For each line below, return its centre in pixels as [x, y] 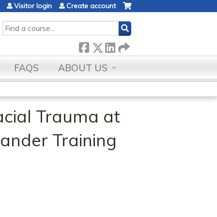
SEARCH [16, 26]
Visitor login [33, 6]
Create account [91, 6]
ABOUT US [83, 68]
